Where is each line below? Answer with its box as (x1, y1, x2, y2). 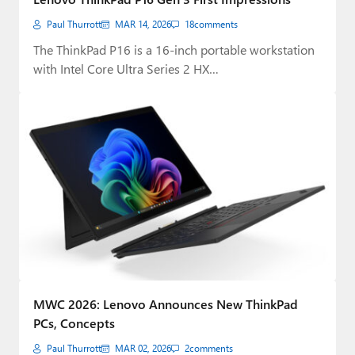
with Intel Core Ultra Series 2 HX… (33, 59, 219, 77)
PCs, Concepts (33, 315, 115, 332)
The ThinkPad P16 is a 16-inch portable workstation (33, 40, 315, 58)
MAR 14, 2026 (115, 17, 171, 30)
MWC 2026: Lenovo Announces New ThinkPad (33, 296, 298, 313)
